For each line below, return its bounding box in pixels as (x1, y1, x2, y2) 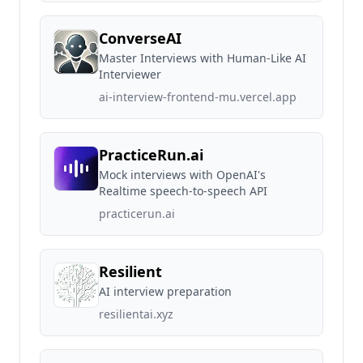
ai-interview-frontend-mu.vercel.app (99, 89, 297, 105)
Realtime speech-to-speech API (99, 183, 267, 199)
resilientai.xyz (99, 306, 173, 322)
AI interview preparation (99, 284, 232, 299)
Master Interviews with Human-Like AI (99, 50, 306, 66)
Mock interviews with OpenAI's (99, 167, 266, 182)
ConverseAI (99, 28, 181, 48)
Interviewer (99, 66, 161, 82)
